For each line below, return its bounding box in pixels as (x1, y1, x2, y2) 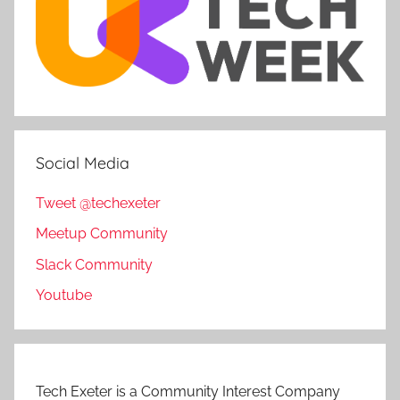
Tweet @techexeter (36, 194, 161, 212)
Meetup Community (36, 225, 168, 243)
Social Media (36, 152, 129, 173)
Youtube (36, 287, 92, 304)
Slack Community (36, 255, 153, 273)
